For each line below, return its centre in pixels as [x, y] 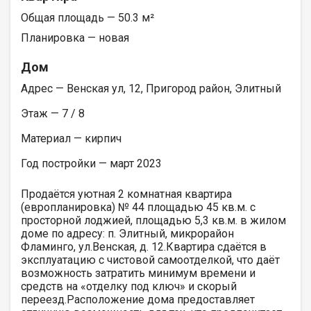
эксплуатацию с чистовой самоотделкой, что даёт [150, 260]
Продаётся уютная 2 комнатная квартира [126, 194]
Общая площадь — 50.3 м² [87, 17]
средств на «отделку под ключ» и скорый [129, 286]
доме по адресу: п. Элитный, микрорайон [127, 233]
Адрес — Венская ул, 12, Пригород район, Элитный [151, 88]
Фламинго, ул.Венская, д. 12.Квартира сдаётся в [144, 246]
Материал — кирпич [71, 138]
